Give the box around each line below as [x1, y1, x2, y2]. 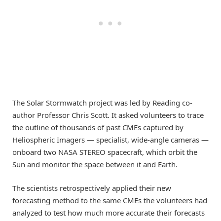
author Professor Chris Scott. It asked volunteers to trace [12, 110, 204, 120]
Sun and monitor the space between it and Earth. [12, 159, 178, 169]
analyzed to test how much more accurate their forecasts [12, 207, 205, 218]
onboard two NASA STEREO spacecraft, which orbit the [12, 147, 197, 157]
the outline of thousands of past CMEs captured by [12, 122, 184, 132]
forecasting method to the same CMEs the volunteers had [12, 195, 207, 205]
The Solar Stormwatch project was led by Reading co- [12, 97, 192, 108]
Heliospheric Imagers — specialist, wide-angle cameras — [12, 134, 209, 145]
